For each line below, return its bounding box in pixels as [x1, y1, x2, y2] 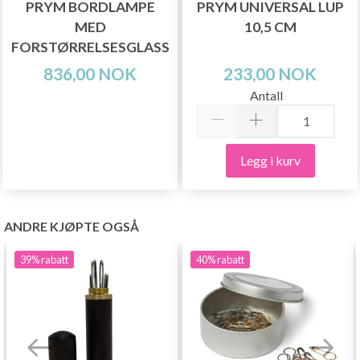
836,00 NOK [43, 63, 137, 84]
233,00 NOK [223, 63, 317, 84]
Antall [249, 87, 283, 103]
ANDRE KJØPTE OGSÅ [4, 218, 139, 234]
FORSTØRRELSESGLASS [10, 38, 170, 55]
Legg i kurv [239, 152, 301, 168]
